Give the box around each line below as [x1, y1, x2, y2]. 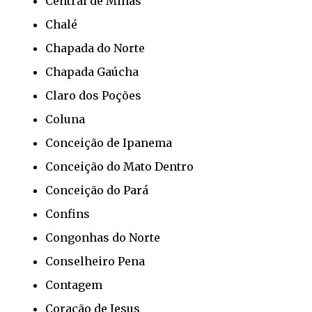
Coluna [45, 111, 85, 126]
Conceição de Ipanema [45, 135, 172, 150]
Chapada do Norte [45, 40, 145, 55]
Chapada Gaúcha [45, 64, 139, 79]
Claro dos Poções [45, 88, 141, 102]
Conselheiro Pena [45, 253, 145, 268]
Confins [45, 206, 90, 221]
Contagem [45, 277, 102, 292]
